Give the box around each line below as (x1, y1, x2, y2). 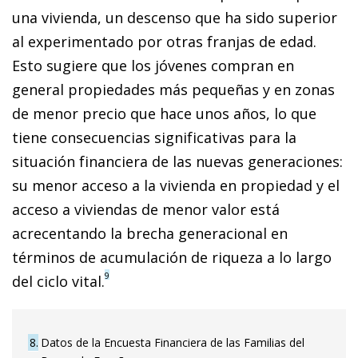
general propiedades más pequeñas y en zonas (12, 79, 335, 99)
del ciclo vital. (12, 271, 105, 291)
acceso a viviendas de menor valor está (12, 199, 280, 219)
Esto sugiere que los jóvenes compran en (12, 55, 294, 75)
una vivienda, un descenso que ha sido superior (12, 7, 337, 27)
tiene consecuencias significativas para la (12, 127, 296, 147)
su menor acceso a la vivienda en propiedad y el (12, 175, 340, 195)
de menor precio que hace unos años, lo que (12, 103, 316, 123)
